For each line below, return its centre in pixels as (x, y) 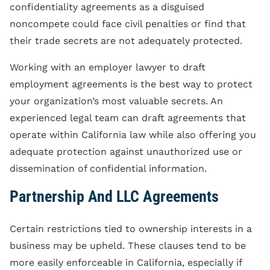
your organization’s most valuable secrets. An (116, 101)
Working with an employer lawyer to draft (108, 67)
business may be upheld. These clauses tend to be (128, 245)
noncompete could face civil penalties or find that (128, 24)
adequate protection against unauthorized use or (126, 151)
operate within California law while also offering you (133, 134)
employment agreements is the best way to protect (131, 84)
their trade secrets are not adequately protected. (126, 40)
